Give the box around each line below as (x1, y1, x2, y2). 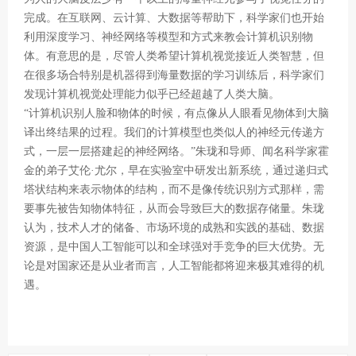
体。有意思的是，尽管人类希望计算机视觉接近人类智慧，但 (24, 50, 324, 62)
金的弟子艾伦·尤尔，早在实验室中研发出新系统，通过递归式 (24, 164, 328, 176)
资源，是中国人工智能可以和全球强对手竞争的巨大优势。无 (24, 241, 324, 253)
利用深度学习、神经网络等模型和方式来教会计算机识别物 (24, 31, 313, 43)
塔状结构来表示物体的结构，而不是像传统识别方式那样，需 (24, 184, 324, 195)
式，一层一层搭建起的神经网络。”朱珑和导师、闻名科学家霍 (24, 145, 329, 157)
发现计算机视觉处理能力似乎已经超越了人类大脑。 (24, 88, 280, 100)
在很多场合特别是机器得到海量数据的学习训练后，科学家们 (24, 69, 324, 81)
